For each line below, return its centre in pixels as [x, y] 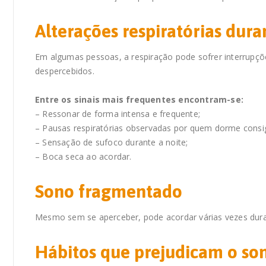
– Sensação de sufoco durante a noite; [112, 142]
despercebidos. [65, 71]
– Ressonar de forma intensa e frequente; [118, 114]
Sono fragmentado [109, 191]
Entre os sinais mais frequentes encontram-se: [139, 100]
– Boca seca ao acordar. [83, 157]
